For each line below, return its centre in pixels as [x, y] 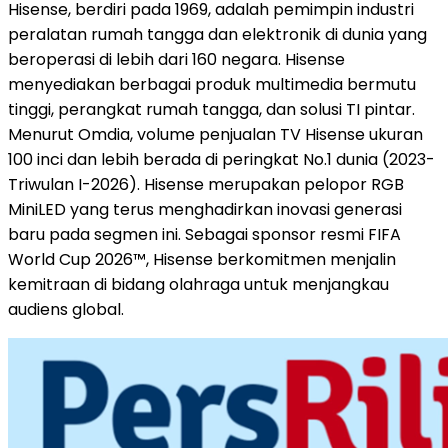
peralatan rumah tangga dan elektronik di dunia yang [217, 34]
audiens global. [66, 309]
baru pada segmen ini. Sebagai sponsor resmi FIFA [204, 234]
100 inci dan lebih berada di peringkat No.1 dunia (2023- [221, 159]
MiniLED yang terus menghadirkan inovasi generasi [205, 209]
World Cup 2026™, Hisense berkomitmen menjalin [202, 259]
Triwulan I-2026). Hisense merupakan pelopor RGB [206, 184]
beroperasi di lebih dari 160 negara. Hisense [176, 59]
